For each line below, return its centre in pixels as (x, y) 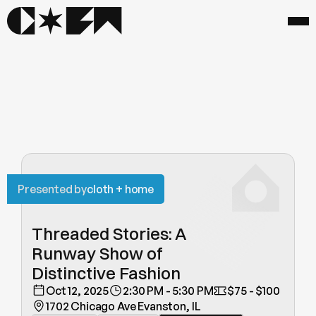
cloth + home (121, 189)
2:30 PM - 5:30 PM (168, 291)
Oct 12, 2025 (78, 291)
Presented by (53, 189)
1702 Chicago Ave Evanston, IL (123, 306)
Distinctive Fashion (106, 273)
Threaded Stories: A (109, 233)
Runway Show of (97, 253)
